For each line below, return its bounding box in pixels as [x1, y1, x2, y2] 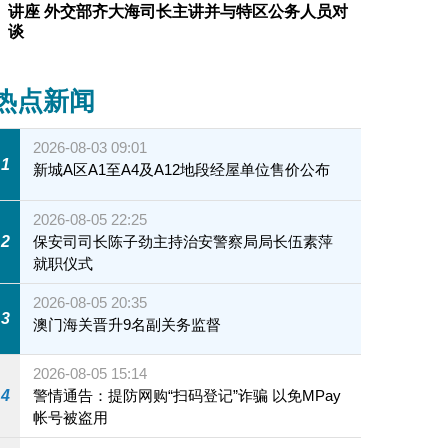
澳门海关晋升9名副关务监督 [33, 315, 222, 333]
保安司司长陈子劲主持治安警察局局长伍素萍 [33, 232, 334, 250]
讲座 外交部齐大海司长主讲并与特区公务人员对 [7, 3, 348, 21]
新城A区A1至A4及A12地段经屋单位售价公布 [33, 161, 331, 179]
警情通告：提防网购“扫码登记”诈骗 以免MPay [33, 387, 342, 405]
